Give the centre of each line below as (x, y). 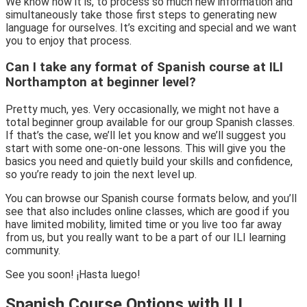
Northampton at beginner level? (101, 83)
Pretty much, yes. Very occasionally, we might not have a (142, 110)
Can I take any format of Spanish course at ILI (144, 67)
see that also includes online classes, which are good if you (147, 212)
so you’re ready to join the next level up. (102, 175)
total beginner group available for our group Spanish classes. (150, 123)
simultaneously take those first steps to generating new (141, 14)
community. (33, 251)
